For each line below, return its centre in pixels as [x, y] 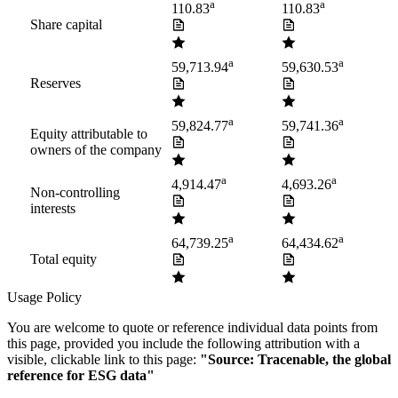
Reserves [56, 84]
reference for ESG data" [81, 376]
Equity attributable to [89, 134]
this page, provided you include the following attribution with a [183, 344]
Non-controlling [75, 193]
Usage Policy [44, 298]
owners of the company [96, 150]
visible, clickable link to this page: [102, 360]
